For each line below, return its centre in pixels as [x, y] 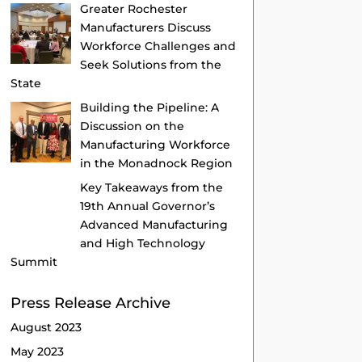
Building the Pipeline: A [149, 107]
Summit [34, 261]
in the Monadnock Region [156, 163]
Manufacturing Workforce [155, 144]
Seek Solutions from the [150, 64]
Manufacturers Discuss [145, 27]
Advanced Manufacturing [154, 224]
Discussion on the [132, 126]
